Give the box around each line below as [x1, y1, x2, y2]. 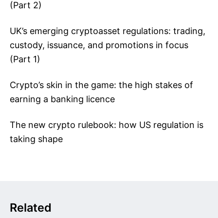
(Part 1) [10, 54, 40, 64]
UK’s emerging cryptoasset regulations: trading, [10, 26, 205, 36]
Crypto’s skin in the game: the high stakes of [10, 80, 193, 90]
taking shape [10, 134, 63, 144]
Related [10, 200, 52, 215]
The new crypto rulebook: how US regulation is [10, 120, 203, 130]
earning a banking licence [10, 94, 115, 104]
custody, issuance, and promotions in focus [10, 40, 188, 50]
